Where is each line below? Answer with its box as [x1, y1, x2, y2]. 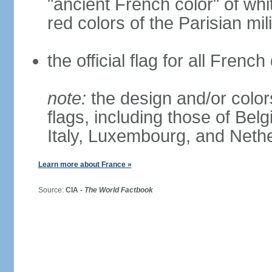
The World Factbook [84, 186, 153, 194]
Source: [29, 186, 66, 194]
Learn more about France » [38, 160, 132, 169]
